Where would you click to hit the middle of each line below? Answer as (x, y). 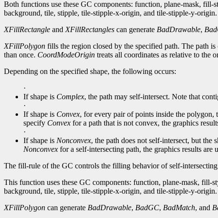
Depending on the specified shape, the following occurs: (90, 72)
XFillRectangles (90, 30)
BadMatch (179, 208)
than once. (21, 55)
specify (35, 123)
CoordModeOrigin (66, 55)
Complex (70, 97)
